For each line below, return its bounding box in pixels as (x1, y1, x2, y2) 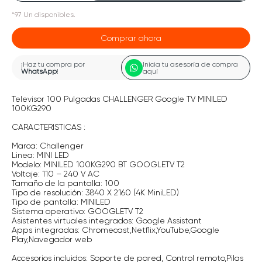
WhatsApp (21, 67, 57, 75)
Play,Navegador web (12, 235, 92, 244)
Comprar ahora (101, 33, 161, 43)
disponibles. (33, 11, 75, 19)
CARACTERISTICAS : (12, 122, 85, 132)
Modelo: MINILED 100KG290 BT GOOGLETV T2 (12, 160, 185, 170)
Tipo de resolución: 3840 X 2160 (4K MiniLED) (12, 188, 179, 198)
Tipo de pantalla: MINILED (12, 197, 111, 207)
